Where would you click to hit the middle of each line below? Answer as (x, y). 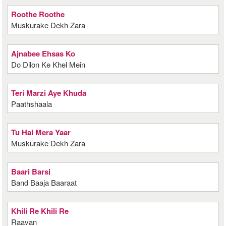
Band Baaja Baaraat (44, 182)
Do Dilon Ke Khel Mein (48, 64)
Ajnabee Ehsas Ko (43, 53)
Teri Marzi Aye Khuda (49, 93)
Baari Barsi (31, 172)
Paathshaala (32, 104)
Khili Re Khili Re (40, 211)
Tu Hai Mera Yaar (41, 132)
